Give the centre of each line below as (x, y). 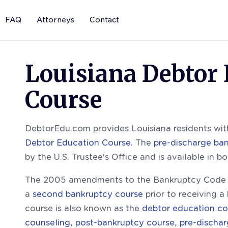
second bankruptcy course (88, 194)
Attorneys (55, 20)
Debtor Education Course (78, 143)
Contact (104, 20)
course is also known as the (83, 208)
